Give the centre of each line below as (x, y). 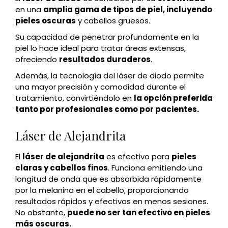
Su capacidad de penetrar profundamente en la (107, 37)
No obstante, (41, 212)
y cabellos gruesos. (114, 21)
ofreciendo (37, 59)
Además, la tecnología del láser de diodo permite (110, 76)
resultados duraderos (105, 59)
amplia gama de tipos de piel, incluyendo (128, 9)
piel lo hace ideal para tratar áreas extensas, (101, 48)
